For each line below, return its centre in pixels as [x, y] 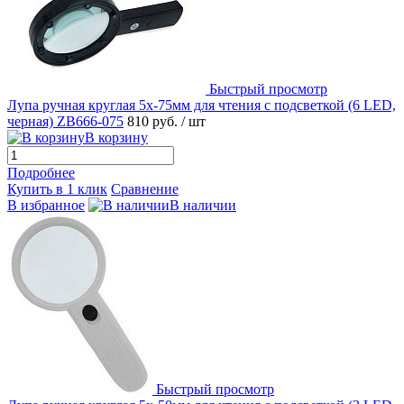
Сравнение [145, 188]
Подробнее [41, 172]
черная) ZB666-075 [65, 121]
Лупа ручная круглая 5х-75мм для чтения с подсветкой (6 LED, [202, 105]
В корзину [116, 137]
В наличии [203, 205]
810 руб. [154, 121]
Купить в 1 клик [57, 188]
